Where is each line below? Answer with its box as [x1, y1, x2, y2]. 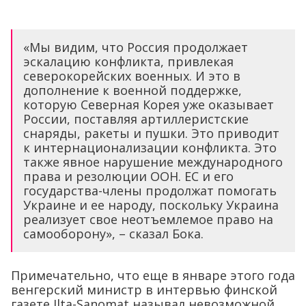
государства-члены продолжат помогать [23, 182, 277, 199]
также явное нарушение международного [23, 153, 283, 170]
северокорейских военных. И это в [23, 67, 240, 84]
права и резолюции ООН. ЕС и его [23, 167, 234, 184]
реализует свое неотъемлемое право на [23, 210, 273, 227]
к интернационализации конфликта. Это [23, 139, 277, 156]
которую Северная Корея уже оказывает [23, 96, 274, 113]
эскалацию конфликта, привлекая [23, 53, 234, 70]
